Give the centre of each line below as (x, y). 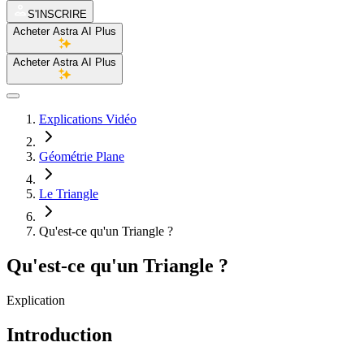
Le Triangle (69, 194)
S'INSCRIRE (57, 14)
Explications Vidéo (88, 119)
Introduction (59, 334)
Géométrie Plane (82, 156)
